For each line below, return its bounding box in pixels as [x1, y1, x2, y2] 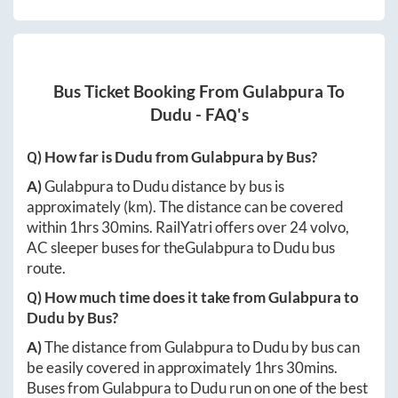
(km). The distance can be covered [123, 197, 344, 217]
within [27, 218, 69, 237]
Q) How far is [27, 147, 115, 167]
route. [27, 259, 66, 278]
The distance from [44, 338, 164, 357]
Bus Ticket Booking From [53, 82, 243, 102]
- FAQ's [191, 105, 249, 125]
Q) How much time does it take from [27, 288, 268, 307]
